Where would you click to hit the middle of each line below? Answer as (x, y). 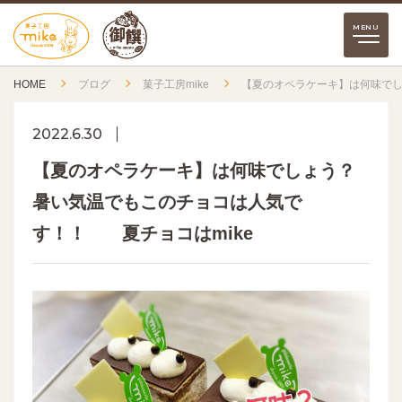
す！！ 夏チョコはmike (143, 233)
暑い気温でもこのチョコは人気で (167, 202)
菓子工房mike (176, 84)
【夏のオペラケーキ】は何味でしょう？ (194, 170)
